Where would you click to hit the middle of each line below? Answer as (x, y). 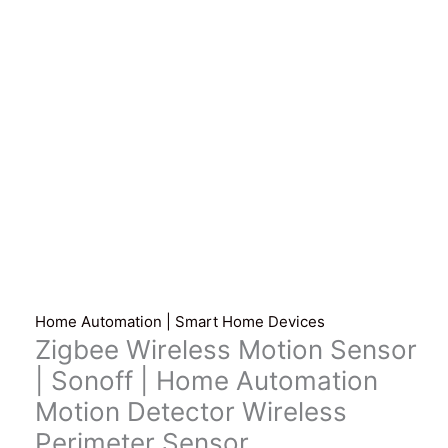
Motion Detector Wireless (191, 412)
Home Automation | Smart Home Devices (180, 322)
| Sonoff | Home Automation (207, 381)
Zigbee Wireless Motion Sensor (226, 350)
